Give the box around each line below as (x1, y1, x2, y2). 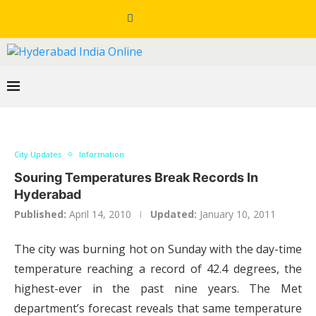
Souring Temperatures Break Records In (14, 170, 258, 185)
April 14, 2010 (69, 207, 131, 221)
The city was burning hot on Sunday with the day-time (14, 241, 302, 257)
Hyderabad (14, 187, 81, 202)
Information (79, 149, 124, 159)
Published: (14, 207, 66, 221)
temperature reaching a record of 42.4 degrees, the (14, 261, 302, 276)
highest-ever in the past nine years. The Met (14, 281, 302, 296)
